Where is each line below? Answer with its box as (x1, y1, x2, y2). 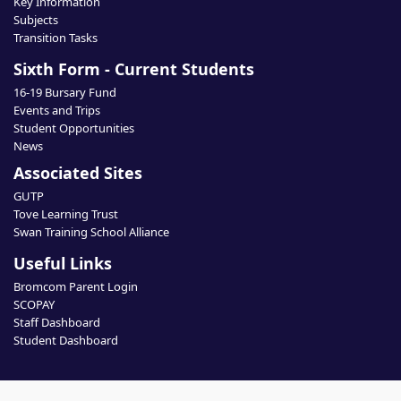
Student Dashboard (13, 332, 118, 348)
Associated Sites (13, 162, 142, 183)
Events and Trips (13, 102, 100, 118)
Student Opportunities (13, 120, 134, 136)
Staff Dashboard (13, 314, 100, 330)
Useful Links (13, 252, 112, 274)
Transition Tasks (13, 30, 98, 46)
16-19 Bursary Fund (13, 84, 116, 100)
